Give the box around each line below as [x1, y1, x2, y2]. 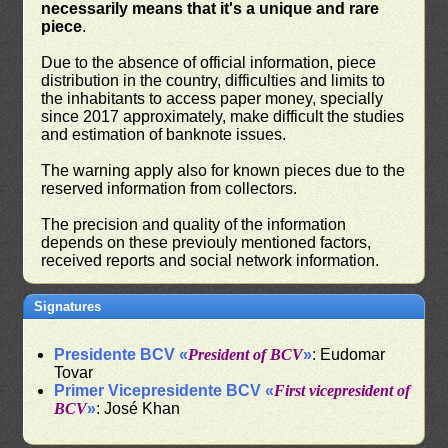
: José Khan [96, 399, 181, 417]
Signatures [34, 298, 102, 314]
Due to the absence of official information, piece [41, 53, 377, 71]
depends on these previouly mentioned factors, [41, 233, 372, 251]
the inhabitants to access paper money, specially [41, 89, 384, 107]
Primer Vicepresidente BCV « [54, 381, 275, 399]
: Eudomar [312, 345, 386, 363]
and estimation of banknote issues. [41, 125, 287, 143]
